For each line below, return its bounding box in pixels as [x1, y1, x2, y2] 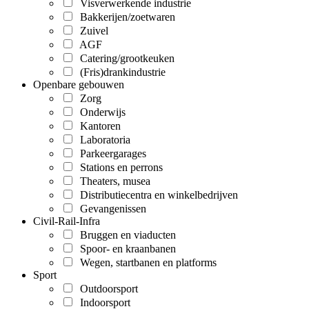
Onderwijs [74, 106, 126, 119]
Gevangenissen [74, 203, 146, 215]
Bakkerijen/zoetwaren [74, 11, 175, 23]
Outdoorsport [74, 283, 138, 295]
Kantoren [74, 120, 121, 132]
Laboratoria [74, 134, 130, 146]
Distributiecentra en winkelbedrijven [74, 189, 238, 201]
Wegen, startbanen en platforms [74, 257, 217, 269]
